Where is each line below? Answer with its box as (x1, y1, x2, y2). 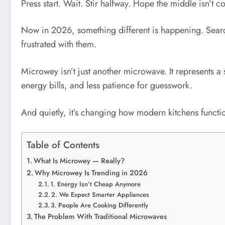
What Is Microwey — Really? (33, 156, 125, 166)
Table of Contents (27, 137, 99, 152)
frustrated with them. (21, 38, 96, 51)
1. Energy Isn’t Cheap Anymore (50, 179, 141, 189)
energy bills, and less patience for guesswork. (21, 78, 192, 92)
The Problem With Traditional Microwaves (34, 211, 167, 222)
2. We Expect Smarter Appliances (51, 190, 150, 200)
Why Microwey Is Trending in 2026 (34, 168, 148, 178)
